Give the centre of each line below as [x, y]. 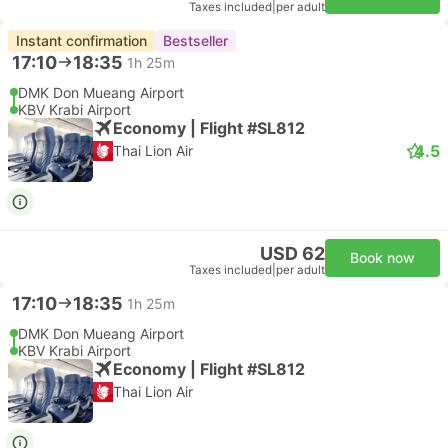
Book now [382, 257]
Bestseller [195, 40]
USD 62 [292, 253]
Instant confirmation [81, 40]
